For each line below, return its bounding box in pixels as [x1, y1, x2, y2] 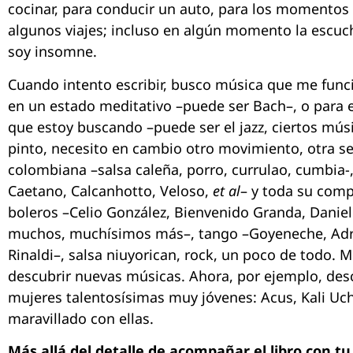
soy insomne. [8, 42, 97, 61]
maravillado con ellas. [8, 308, 154, 328]
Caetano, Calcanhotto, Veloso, [8, 180, 213, 200]
